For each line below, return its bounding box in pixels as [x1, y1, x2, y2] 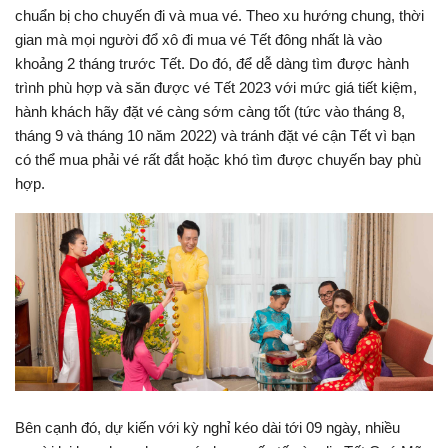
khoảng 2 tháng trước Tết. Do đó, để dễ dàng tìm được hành [15, 54, 409, 72]
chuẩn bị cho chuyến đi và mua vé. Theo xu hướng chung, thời [15, 6, 424, 24]
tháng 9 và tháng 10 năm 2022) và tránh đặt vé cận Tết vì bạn [15, 126, 415, 144]
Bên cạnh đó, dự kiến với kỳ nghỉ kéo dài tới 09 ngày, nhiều [15, 419, 400, 437]
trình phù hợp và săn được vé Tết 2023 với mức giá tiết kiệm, [15, 78, 417, 96]
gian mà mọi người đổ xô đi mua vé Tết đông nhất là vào [15, 30, 382, 48]
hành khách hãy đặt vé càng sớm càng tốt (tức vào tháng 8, [15, 102, 405, 120]
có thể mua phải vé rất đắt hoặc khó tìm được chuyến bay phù [15, 150, 421, 168]
